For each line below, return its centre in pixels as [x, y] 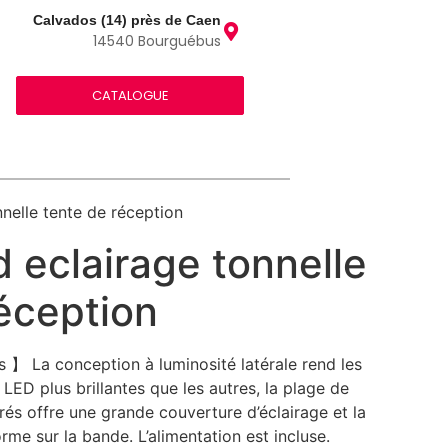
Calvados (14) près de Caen [127, 20]
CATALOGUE [130, 95]
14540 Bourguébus [157, 41]
